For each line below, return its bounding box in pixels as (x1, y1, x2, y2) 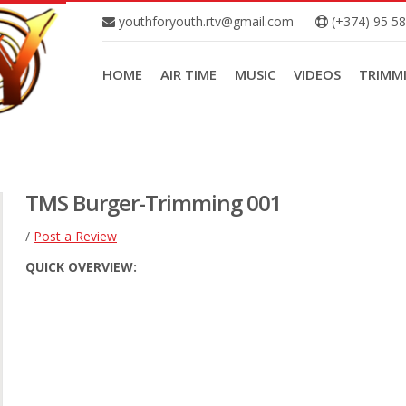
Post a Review (34, 227, 117, 245)
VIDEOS (294, 65, 341, 83)
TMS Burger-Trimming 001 (25, 188, 282, 217)
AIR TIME (160, 65, 217, 83)
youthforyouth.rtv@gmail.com (115, 13, 294, 30)
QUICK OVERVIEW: (25, 258, 137, 275)
